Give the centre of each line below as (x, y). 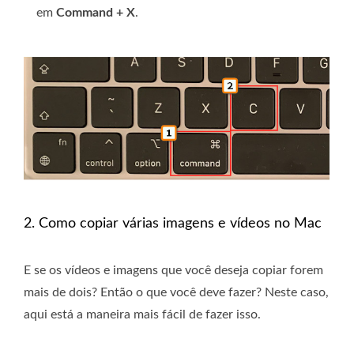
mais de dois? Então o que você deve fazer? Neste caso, (176, 293)
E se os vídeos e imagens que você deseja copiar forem (173, 271)
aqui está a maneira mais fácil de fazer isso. (142, 315)
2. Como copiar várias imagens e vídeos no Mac (173, 224)
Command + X (96, 13)
